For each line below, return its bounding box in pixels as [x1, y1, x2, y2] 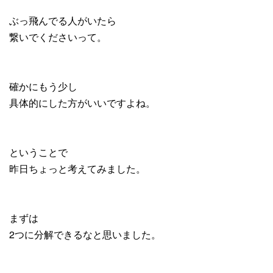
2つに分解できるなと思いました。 [9, 227, 161, 242]
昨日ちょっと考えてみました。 [9, 161, 146, 176]
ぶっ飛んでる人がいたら [9, 13, 116, 28]
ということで [9, 145, 68, 160]
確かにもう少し [9, 79, 77, 94]
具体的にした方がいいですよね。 [9, 96, 155, 110]
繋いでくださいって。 [9, 30, 107, 44]
